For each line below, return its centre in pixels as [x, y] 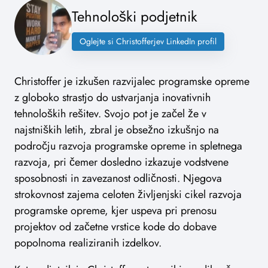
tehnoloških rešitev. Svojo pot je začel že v [110, 114]
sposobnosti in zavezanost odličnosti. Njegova [118, 179]
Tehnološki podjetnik [135, 17]
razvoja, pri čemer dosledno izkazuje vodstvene [121, 162]
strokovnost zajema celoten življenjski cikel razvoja [128, 195]
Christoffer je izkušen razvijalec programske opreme [132, 82]
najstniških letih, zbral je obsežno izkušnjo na [117, 130]
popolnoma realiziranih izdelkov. [88, 243]
